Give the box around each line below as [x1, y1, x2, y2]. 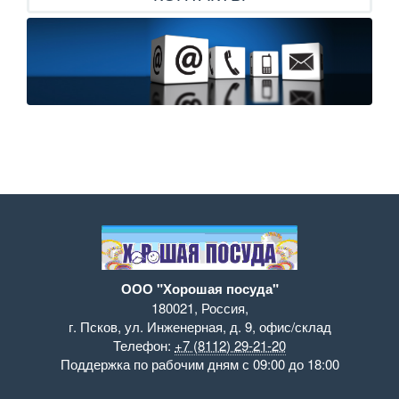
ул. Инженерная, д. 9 [124, 316, 252, 336]
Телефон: [113, 335, 175, 354]
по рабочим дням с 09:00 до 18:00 [133, 354, 339, 373]
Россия [200, 297, 245, 317]
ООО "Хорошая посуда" [120, 278, 279, 298]
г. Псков [68, 316, 118, 336]
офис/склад [258, 316, 331, 336]
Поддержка [60, 354, 134, 373]
